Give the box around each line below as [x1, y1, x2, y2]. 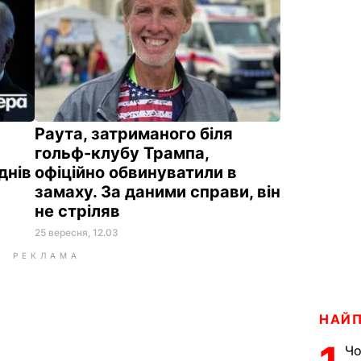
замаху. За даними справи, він [35, 181, 280, 201]
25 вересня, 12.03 [35, 226, 118, 239]
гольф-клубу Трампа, [35, 143, 209, 163]
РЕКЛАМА [13, 250, 81, 260]
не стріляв [35, 201, 124, 221]
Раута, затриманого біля [35, 123, 233, 143]
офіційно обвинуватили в [35, 162, 237, 182]
